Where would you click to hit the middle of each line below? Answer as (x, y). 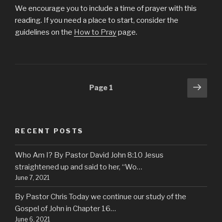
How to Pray (95, 32)
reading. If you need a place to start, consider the (97, 20)
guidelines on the (44, 32)
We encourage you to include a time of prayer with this (106, 8)
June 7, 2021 (32, 177)
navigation (39, 99)
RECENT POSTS (49, 131)
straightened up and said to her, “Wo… (79, 167)
